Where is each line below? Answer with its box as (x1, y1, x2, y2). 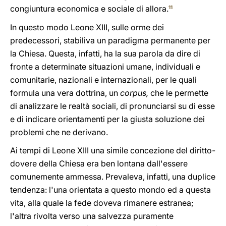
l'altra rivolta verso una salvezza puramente (10, 211, 174, 221)
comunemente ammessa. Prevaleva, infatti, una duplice (10, 172, 215, 182)
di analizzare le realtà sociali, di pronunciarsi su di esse (10, 101, 215, 111)
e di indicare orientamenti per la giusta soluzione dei (10, 114, 205, 124)
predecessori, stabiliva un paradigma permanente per (10, 35, 210, 45)
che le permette (148, 88, 208, 98)
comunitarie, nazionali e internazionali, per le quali (10, 75, 197, 85)
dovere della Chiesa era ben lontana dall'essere (10, 158, 188, 168)
